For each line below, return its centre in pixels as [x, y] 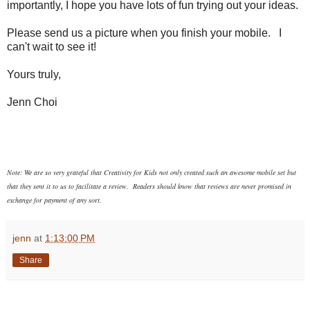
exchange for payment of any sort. [54, 200]
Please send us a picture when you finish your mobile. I [144, 33]
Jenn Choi [32, 102]
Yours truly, [34, 74]
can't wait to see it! [52, 46]
